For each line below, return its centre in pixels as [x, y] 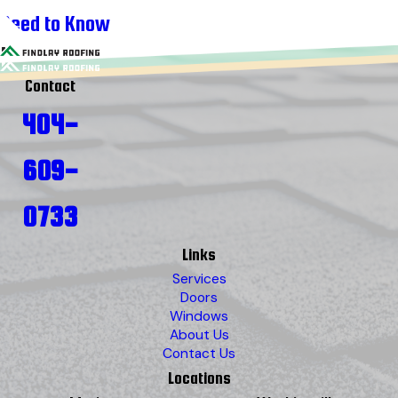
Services [199, 279]
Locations [199, 378]
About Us [199, 335]
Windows [199, 317]
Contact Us [199, 354]
